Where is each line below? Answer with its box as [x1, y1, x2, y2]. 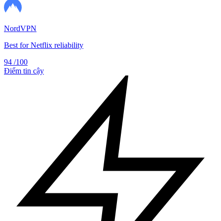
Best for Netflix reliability [4, 40, 83, 49]
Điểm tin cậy [4, 66, 44, 75]
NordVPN [4, 24, 37, 33]
